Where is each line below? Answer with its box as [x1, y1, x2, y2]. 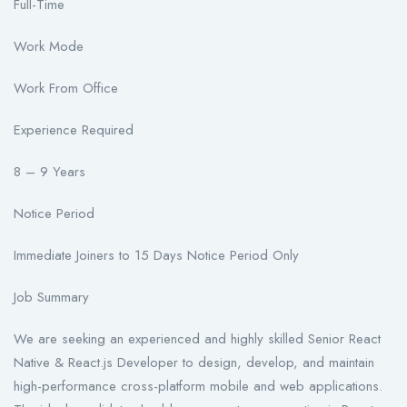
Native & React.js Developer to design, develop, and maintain [14, 352, 374, 373]
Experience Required [14, 120, 134, 141]
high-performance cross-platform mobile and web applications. [14, 376, 382, 397]
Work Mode [14, 36, 84, 57]
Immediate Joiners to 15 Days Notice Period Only [14, 245, 299, 266]
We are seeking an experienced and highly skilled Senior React [14, 329, 381, 350]
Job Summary [14, 287, 89, 308]
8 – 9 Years [14, 162, 85, 183]
